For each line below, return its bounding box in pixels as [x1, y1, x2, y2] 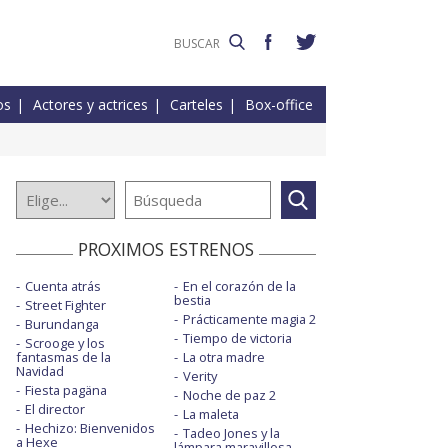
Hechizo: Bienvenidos [25, 419, 155, 438]
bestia [173, 291, 211, 310]
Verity [182, 367, 217, 386]
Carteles [170, 95, 223, 115]
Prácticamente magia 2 [182, 310, 316, 329]
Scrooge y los [25, 334, 105, 353]
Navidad [16, 362, 64, 381]
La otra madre [182, 348, 265, 367]
